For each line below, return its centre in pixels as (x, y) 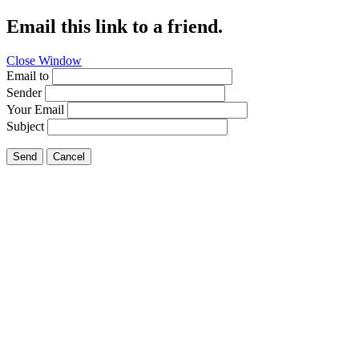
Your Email (35, 109)
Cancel (69, 156)
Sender (24, 92)
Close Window (44, 60)
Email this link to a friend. (115, 26)
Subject (25, 126)
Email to (28, 75)
